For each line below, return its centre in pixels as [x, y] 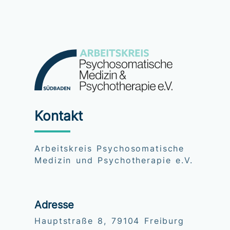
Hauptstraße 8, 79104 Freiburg [109, 221]
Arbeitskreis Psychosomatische [110, 149]
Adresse [54, 205]
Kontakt [59, 116]
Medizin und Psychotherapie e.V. [114, 161]
